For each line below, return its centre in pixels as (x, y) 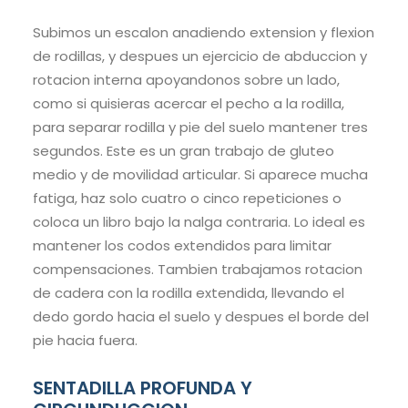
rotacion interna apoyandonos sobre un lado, (186, 80)
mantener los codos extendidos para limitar (182, 246)
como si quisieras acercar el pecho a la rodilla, (189, 104)
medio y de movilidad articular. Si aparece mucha (200, 175)
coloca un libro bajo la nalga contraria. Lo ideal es (199, 222)
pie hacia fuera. (85, 341)
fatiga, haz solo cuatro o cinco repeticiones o (187, 199)
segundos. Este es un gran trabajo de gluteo (184, 151)
